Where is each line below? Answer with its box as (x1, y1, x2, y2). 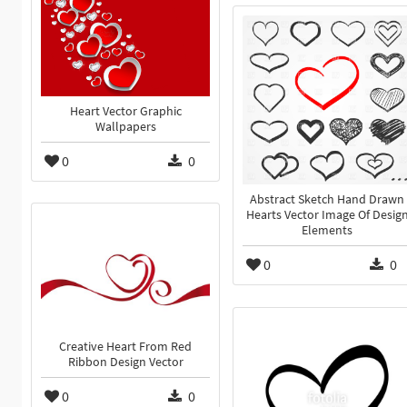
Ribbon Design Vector (67, 353, 184, 370)
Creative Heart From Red (59, 338, 192, 354)
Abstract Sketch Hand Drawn (250, 192, 404, 208)
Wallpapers (94, 118, 156, 134)
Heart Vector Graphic (69, 103, 182, 119)
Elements (302, 223, 352, 239)
